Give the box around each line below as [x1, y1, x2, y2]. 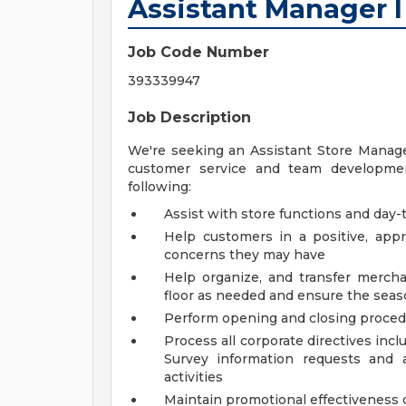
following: [128, 179, 191, 195]
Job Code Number [128, 43, 269, 61]
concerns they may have [164, 246, 325, 263]
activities [164, 369, 223, 385]
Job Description [128, 109, 251, 126]
